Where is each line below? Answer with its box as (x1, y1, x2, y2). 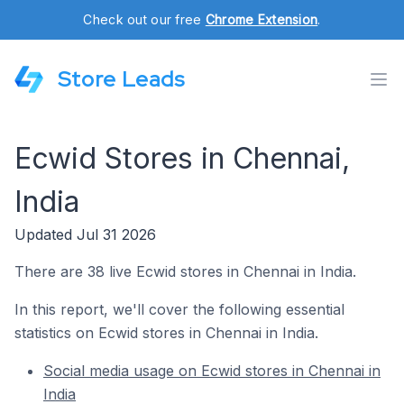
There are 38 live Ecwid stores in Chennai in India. (14, 262, 356, 280)
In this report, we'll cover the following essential (14, 300, 344, 318)
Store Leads (58, 65, 185, 93)
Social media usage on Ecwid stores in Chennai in (43, 362, 381, 380)
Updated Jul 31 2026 (14, 225, 156, 243)
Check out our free (83, 12, 206, 27)
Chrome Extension (205, 12, 318, 27)
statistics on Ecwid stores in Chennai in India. (14, 324, 318, 342)
